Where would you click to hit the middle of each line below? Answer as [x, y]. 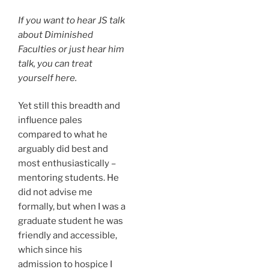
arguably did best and [63, 149]
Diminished [69, 35]
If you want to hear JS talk [71, 20]
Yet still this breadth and [69, 106]
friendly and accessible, [68, 236]
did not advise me [55, 192]
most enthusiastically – [67, 164]
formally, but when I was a [72, 207]
